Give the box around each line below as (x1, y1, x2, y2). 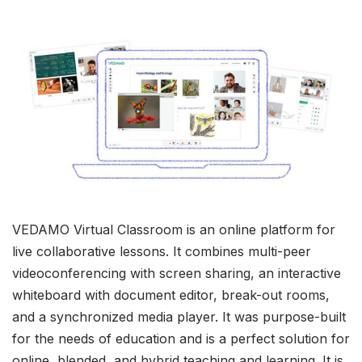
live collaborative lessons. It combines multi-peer (12, 243, 311, 260)
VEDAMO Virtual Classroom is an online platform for (12, 221, 335, 238)
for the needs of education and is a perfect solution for (12, 330, 350, 347)
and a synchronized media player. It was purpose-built (12, 309, 346, 326)
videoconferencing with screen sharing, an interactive (12, 265, 341, 282)
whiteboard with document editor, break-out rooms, (12, 287, 330, 304)
